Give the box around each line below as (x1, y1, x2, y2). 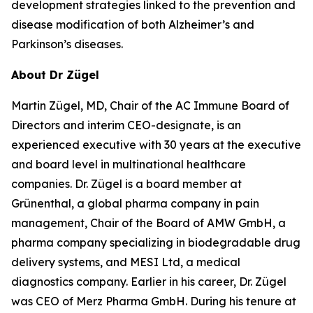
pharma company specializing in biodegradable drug (11, 235, 300, 249)
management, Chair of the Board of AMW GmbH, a (11, 216, 286, 230)
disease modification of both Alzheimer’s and (11, 17, 254, 31)
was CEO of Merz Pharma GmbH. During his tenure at (11, 294, 296, 308)
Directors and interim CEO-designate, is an (11, 118, 241, 132)
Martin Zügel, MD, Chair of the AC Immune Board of (11, 99, 289, 112)
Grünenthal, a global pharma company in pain (11, 196, 259, 210)
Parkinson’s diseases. (11, 37, 123, 51)
